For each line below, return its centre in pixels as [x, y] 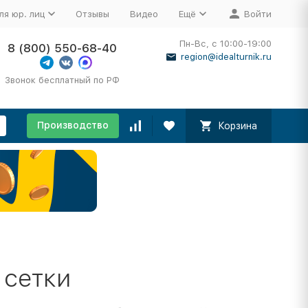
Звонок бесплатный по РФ [63, 80]
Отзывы [92, 14]
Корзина [237, 126]
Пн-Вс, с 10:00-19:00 [225, 44]
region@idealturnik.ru [226, 57]
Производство [73, 125]
